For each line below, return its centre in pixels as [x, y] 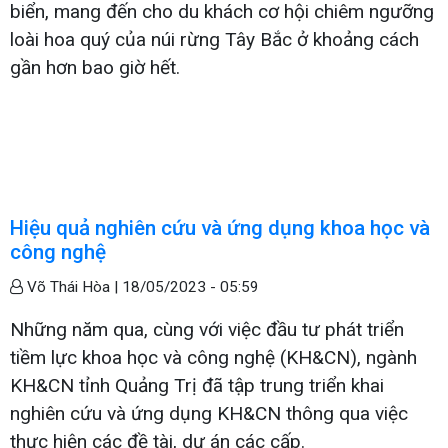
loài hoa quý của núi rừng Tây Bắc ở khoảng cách [214, 39]
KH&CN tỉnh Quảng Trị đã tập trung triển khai [197, 385]
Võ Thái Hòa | [72, 286]
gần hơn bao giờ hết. [95, 67]
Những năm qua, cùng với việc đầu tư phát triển [207, 329]
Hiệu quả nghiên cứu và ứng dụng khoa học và [220, 227]
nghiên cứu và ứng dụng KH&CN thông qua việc [209, 413]
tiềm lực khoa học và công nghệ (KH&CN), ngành [213, 357]
